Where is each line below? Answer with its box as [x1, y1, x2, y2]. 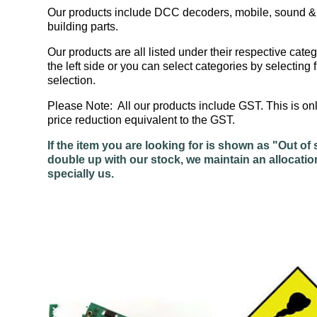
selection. [47, 74, 96, 87]
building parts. [47, 21, 119, 33]
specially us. [47, 168, 115, 180]
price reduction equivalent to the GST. [47, 114, 236, 127]
